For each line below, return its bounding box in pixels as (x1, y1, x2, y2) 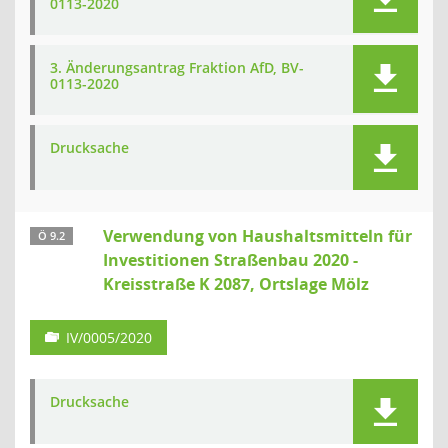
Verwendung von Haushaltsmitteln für (103, 225, 412, 247)
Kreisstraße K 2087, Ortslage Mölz (103, 273, 369, 295)
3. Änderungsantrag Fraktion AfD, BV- (50, 58, 304, 77)
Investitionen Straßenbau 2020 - (103, 249, 358, 271)
